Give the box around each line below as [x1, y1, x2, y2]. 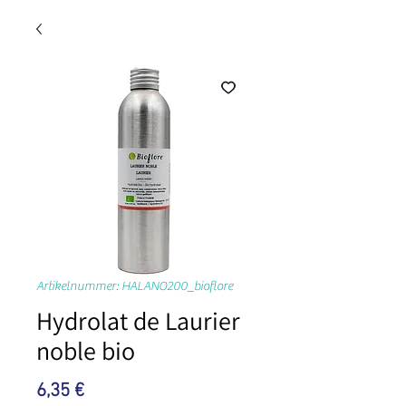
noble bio [36, 333, 135, 367]
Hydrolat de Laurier [36, 304, 240, 337]
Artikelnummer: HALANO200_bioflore [36, 279, 233, 294]
